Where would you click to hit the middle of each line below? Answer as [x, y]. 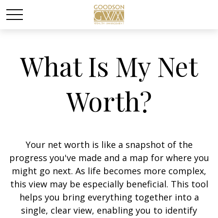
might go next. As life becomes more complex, [109, 171]
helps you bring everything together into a [109, 197]
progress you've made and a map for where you [109, 158]
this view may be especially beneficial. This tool [109, 184]
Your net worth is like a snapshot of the [109, 145]
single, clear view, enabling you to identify [109, 210]
